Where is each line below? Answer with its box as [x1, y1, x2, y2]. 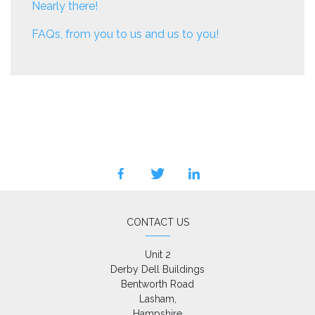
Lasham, [139, 292, 176, 304]
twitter [157, 174, 191, 188]
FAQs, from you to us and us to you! [32, 27, 219, 41]
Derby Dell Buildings [110, 263, 205, 275]
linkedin [193, 174, 233, 188]
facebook [120, 174, 171, 188]
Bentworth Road [121, 278, 194, 290]
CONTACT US [126, 216, 189, 228]
